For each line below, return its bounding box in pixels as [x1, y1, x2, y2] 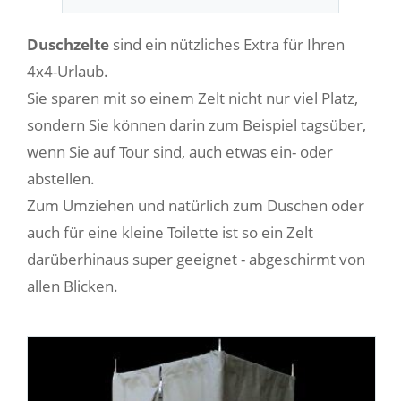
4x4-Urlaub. [27, 60, 108, 81]
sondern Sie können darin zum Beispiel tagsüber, [27, 114, 366, 135]
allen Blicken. [27, 275, 118, 296]
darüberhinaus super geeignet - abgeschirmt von [27, 248, 365, 269]
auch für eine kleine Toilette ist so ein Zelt [27, 221, 313, 243]
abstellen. [27, 167, 95, 189]
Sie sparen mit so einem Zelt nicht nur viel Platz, [27, 87, 358, 108]
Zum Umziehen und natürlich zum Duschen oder [27, 194, 364, 216]
